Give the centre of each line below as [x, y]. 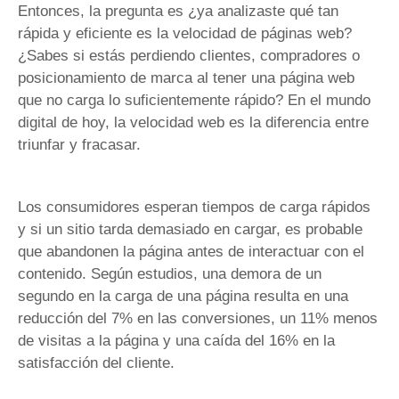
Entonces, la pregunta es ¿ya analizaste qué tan [178, 12]
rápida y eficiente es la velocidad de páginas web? [185, 34]
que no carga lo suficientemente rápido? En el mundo [194, 101]
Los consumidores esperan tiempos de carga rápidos [194, 207]
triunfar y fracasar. [81, 145]
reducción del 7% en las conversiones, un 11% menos [198, 318]
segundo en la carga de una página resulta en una [183, 296]
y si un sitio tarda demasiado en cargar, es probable [190, 229]
